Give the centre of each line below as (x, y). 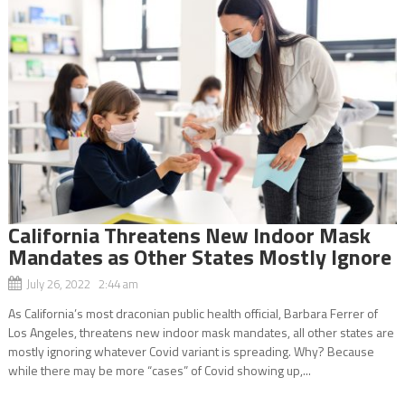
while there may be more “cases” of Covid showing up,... (159, 370)
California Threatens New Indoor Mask (189, 235)
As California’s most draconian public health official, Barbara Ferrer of (193, 313)
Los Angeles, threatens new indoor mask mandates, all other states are (201, 332)
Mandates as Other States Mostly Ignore (199, 256)
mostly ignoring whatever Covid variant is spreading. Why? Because (191, 351)
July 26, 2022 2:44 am (82, 283)
